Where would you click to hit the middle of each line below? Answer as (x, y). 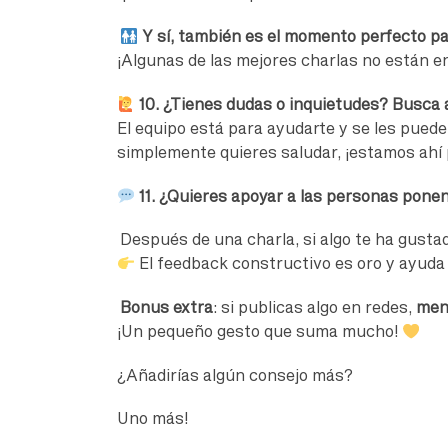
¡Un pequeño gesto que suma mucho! (259, 331)
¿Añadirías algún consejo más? (235, 374)
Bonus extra (166, 307)
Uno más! (154, 418)
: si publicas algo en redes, (314, 307)
